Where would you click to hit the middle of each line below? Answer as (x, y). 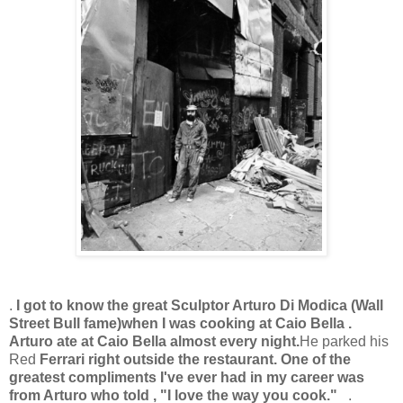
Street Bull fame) (65, 323)
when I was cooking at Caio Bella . (237, 323)
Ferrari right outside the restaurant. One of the (195, 359)
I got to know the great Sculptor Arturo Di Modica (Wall (200, 305)
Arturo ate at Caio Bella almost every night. (154, 341)
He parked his (344, 341)
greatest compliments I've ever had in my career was (187, 377)
